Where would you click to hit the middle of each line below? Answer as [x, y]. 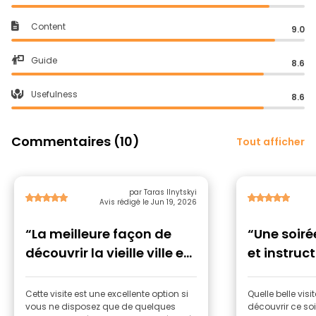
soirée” [48, 272]
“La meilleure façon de [98, 234]
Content [48, 26]
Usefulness [54, 94]
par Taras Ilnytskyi [163, 192]
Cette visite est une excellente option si [107, 294]
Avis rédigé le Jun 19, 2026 [148, 202]
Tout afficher [271, 141]
